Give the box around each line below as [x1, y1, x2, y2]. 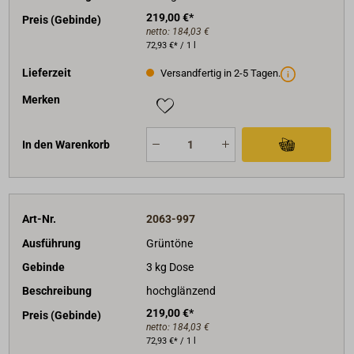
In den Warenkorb [22, 137, 111, 151]
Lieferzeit [22, 66, 72, 79]
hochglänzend [145, 284, 216, 298]
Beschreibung [22, 284, 92, 298]
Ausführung [22, 236, 81, 250]
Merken [22, 93, 61, 107]
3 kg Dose [145, 260, 194, 273]
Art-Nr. [22, 213, 57, 226]
